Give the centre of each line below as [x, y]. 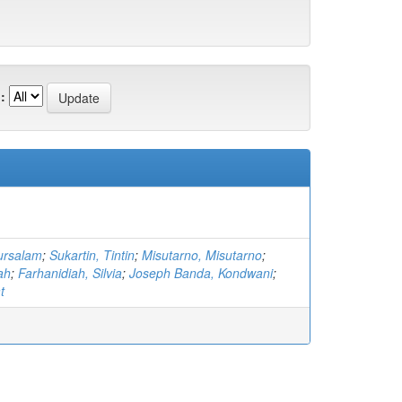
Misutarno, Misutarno [202, 255]
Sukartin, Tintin [92, 255]
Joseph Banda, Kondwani [201, 273]
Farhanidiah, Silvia [70, 273]
